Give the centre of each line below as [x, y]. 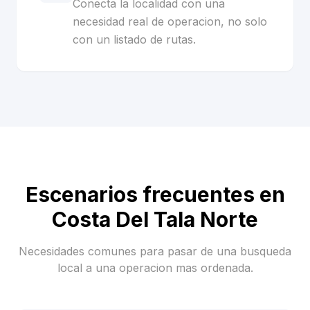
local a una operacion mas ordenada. [155, 268]
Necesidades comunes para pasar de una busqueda [155, 251]
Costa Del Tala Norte [155, 219]
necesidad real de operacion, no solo [170, 21]
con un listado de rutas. [134, 39]
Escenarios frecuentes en [155, 194]
